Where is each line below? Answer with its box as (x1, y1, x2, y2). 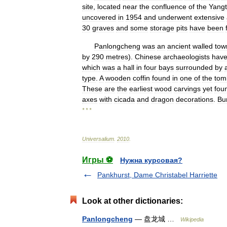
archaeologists (163, 53, 210, 61)
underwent (158, 13, 192, 21)
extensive (194, 13, 224, 21)
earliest (129, 85, 153, 93)
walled (193, 42, 213, 50)
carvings (174, 85, 201, 93)
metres (106, 53, 128, 61)
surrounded (176, 63, 213, 71)
